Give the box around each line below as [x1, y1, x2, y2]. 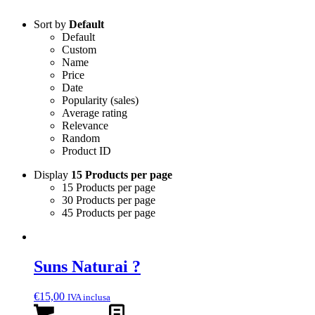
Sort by [34, 18, 69, 30]
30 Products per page [62, 193, 155, 206]
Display [34, 168, 71, 181]
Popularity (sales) [62, 94, 139, 106]
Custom [62, 43, 96, 56]
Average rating [62, 106, 127, 119]
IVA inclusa [67, 291, 110, 302]
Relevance [62, 119, 108, 131]
